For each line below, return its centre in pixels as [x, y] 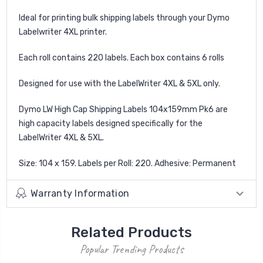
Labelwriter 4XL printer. [63, 32]
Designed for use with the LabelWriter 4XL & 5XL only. [119, 83]
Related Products [131, 232]
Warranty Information [80, 193]
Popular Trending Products [131, 249]
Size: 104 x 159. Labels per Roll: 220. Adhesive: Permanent [127, 163]
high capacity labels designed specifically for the [111, 123]
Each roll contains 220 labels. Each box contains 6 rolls [122, 58]
